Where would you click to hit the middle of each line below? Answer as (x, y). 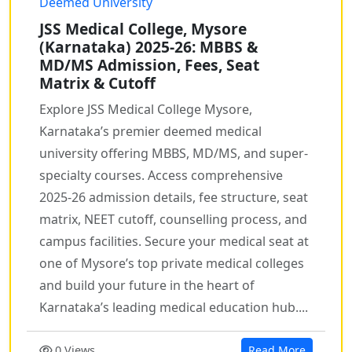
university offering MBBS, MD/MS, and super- (174, 154)
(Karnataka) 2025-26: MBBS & (148, 47)
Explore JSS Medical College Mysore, (146, 110)
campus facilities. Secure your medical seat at (174, 242)
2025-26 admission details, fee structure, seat (174, 198)
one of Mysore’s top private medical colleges (172, 264)
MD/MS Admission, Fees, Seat (149, 65)
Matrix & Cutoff (97, 83)
